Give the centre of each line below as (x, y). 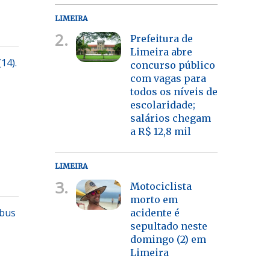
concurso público (172, 65)
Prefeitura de (161, 38)
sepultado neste (168, 226)
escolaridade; (162, 105)
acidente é (155, 212)
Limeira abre (161, 52)
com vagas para (168, 78)
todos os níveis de (174, 91)
